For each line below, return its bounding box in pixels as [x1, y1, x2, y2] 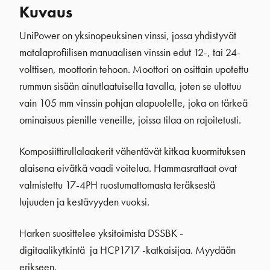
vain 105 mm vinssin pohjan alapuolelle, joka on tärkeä [19, 96, 248, 110]
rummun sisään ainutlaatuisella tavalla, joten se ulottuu [19, 79, 241, 93]
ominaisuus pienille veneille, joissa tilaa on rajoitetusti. [19, 113, 241, 127]
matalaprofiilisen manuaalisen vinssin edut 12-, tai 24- [19, 45, 240, 59]
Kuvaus [19, 1, 72, 22]
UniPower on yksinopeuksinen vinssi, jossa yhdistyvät [19, 28, 236, 42]
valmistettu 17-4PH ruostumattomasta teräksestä [19, 178, 215, 192]
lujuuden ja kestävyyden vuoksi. [19, 195, 149, 209]
